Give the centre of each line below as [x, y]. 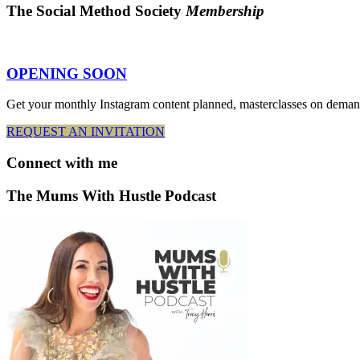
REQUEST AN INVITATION [86, 132]
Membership [225, 11]
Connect [34, 163]
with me [89, 163]
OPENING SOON [67, 73]
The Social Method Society [94, 11]
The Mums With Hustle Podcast [111, 195]
